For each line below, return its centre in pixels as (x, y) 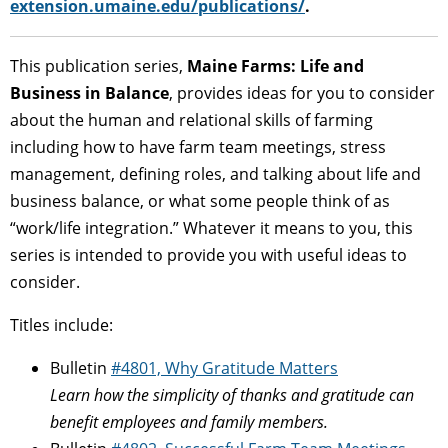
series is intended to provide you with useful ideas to (208, 254)
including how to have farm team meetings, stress (198, 146)
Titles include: (61, 324)
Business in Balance (89, 92)
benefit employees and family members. (189, 421)
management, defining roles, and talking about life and (215, 173)
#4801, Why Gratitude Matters (224, 367)
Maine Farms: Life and (275, 65)
